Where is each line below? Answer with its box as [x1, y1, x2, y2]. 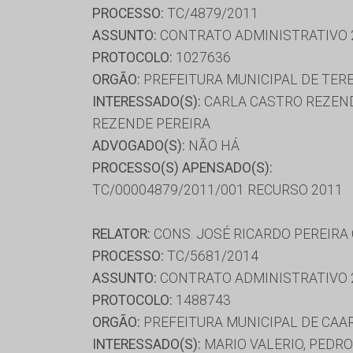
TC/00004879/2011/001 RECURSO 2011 [92, 181, 343, 198]
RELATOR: [92, 225, 150, 242]
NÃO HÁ [185, 137, 240, 154]
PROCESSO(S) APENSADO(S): [92, 159, 273, 176]
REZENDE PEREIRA [92, 115, 210, 132]
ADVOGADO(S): [92, 137, 185, 154]
